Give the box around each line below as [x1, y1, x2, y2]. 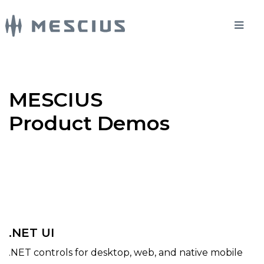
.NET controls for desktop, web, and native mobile [9, 247, 243, 258]
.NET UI [9, 226, 54, 240]
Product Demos [9, 111, 170, 136]
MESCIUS [9, 87, 103, 112]
